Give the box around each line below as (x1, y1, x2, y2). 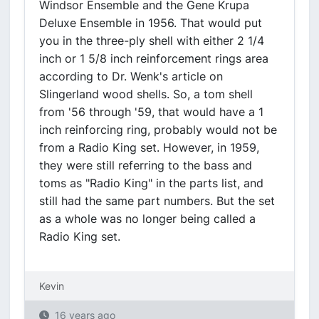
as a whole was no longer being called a (39, 211, 256, 226)
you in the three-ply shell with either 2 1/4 (39, 33, 264, 48)
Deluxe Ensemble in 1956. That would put (39, 16, 262, 30)
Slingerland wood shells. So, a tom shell (39, 87, 253, 101)
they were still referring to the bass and (39, 158, 252, 172)
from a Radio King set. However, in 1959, (39, 140, 259, 155)
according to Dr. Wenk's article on (39, 69, 223, 83)
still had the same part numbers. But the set (39, 194, 275, 208)
